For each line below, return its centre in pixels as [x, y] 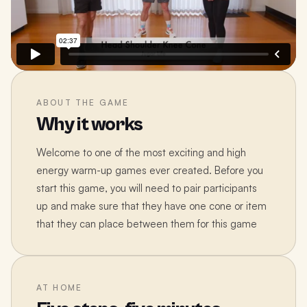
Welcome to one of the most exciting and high [141, 152]
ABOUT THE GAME [83, 102]
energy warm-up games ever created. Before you [150, 170]
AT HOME [60, 287]
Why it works [90, 125]
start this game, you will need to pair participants [147, 188]
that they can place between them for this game [147, 224]
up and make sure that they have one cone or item [151, 206]
